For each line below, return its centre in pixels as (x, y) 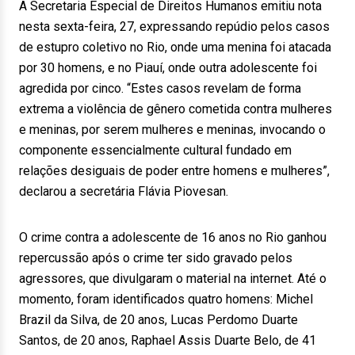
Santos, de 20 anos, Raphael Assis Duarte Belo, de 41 (168, 340)
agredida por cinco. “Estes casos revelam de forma (160, 88)
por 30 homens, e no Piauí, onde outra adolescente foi (168, 68)
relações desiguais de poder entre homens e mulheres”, (174, 171)
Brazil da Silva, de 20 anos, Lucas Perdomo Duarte (158, 320)
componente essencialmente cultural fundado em (155, 150)
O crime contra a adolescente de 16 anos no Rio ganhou (173, 237)
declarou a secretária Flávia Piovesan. (124, 191)
